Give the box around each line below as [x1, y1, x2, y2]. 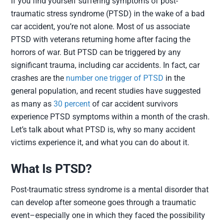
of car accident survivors [90, 99, 178, 109]
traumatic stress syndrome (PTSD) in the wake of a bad [11, 9, 205, 18]
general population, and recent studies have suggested [11, 86, 201, 96]
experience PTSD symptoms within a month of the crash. [11, 112, 210, 121]
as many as [11, 99, 54, 109]
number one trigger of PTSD [66, 73, 164, 83]
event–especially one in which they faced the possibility [11, 211, 206, 220]
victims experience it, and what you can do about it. [11, 138, 190, 147]
